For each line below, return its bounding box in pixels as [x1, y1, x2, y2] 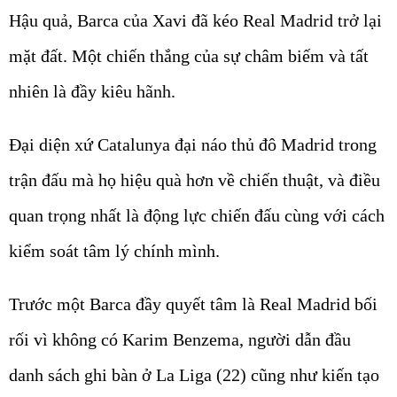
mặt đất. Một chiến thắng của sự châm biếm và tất [9, 45, 369, 66]
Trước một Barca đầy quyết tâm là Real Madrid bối [9, 293, 378, 314]
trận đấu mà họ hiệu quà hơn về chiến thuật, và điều [9, 169, 380, 190]
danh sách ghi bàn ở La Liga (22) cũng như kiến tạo [9, 364, 379, 385]
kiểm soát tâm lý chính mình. [9, 240, 220, 261]
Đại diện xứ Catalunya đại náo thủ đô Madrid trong [9, 134, 377, 154]
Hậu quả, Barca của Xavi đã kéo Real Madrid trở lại [9, 10, 382, 30]
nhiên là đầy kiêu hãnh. [9, 81, 175, 101]
